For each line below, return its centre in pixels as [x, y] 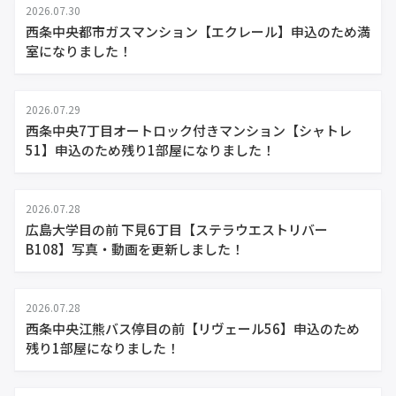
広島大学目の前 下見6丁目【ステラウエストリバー [177, 229]
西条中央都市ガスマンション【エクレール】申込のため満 [198, 31]
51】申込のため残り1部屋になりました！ [150, 150]
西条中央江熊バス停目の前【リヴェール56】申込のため [193, 328]
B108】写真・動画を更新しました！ [135, 249]
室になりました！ [79, 51]
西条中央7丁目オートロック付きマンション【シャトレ [189, 130]
